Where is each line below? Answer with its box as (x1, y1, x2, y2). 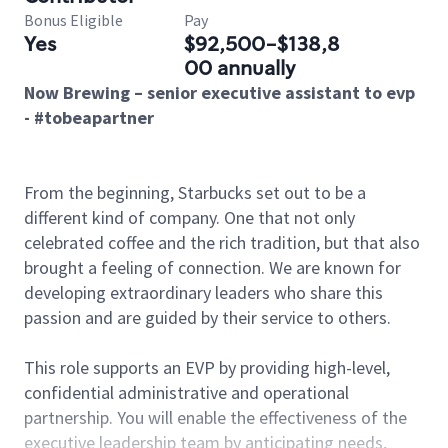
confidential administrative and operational (24, 381, 349, 404)
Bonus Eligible (24, 10, 123, 30)
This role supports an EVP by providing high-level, (24, 356, 390, 379)
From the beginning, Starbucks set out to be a (24, 181, 366, 204)
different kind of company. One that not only (24, 206, 355, 229)
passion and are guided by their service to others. (24, 306, 395, 329)
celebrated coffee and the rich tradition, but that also (24, 231, 420, 254)
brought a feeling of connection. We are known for (24, 256, 401, 279)
